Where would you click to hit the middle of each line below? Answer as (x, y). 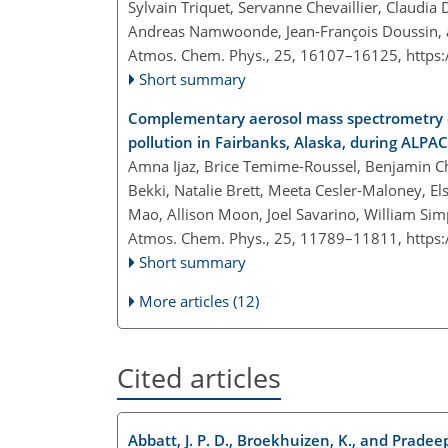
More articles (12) (199, 301)
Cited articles (199, 378)
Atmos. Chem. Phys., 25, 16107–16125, (267, 55)
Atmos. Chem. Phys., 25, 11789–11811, (267, 238)
